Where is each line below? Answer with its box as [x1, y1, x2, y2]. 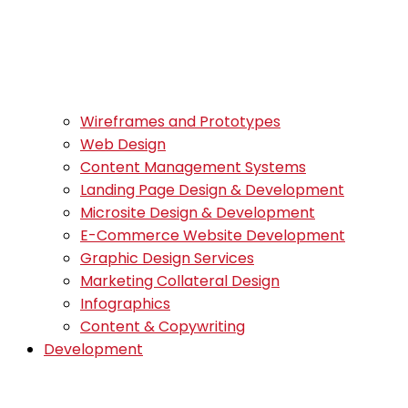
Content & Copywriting [80, 316, 245, 337]
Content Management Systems [80, 157, 306, 178]
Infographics [80, 293, 170, 314]
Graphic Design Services [80, 248, 254, 269]
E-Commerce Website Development [80, 225, 345, 246]
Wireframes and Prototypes [80, 111, 280, 132]
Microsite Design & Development [80, 202, 315, 223]
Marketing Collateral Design [80, 270, 280, 291]
